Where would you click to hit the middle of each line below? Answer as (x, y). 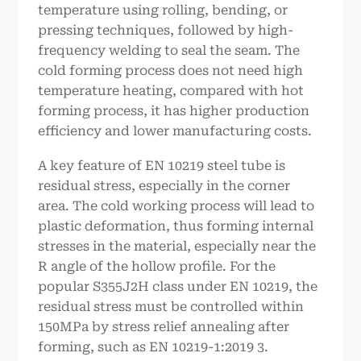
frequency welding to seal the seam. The (169, 50)
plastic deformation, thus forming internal (176, 226)
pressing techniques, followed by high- (166, 30)
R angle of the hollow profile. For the (157, 267)
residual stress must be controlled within (171, 307)
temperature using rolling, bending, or (163, 10)
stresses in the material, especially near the (177, 247)
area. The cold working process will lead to (176, 206)
